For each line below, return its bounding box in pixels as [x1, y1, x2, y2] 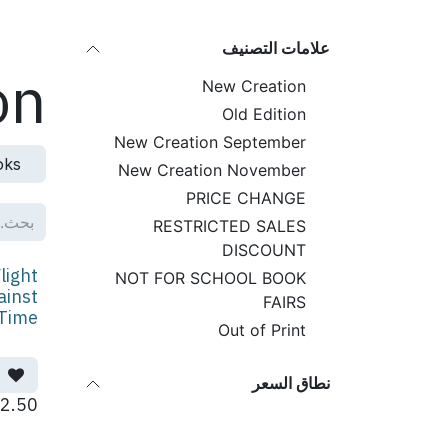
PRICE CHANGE [186, 188, 306, 208]
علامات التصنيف [222, 38, 330, 58]
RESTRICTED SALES [153, 216, 306, 236]
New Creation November [118, 160, 306, 180]
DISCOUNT [222, 240, 306, 260]
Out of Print [218, 320, 306, 340]
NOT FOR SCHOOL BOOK [115, 268, 306, 288]
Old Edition [222, 104, 306, 124]
